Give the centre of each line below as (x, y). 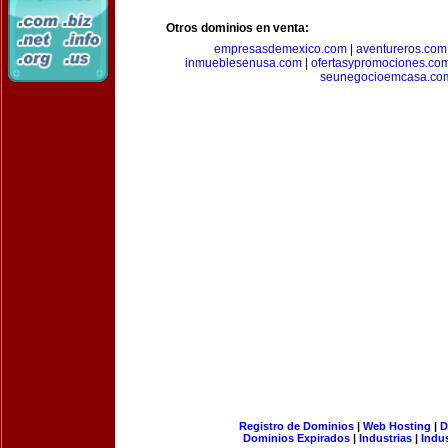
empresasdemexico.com (280, 49)
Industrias (385, 438)
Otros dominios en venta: (237, 28)
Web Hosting (396, 426)
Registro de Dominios (296, 426)
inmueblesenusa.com (243, 63)
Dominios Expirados (296, 438)
